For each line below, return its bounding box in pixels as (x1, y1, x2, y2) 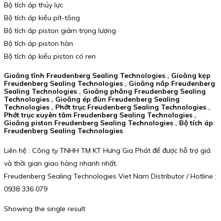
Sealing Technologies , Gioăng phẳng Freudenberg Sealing (4, 87, 206, 96)
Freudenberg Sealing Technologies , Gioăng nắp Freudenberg (4, 79, 215, 88)
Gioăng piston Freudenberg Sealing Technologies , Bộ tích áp (4, 118, 215, 128)
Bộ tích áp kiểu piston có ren (4, 51, 96, 61)
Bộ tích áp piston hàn (4, 38, 73, 48)
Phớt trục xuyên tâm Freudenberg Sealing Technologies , (4, 110, 196, 120)
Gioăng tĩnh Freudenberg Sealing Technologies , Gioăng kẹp (4, 71, 211, 80)
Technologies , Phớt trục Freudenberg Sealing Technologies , (4, 103, 210, 112)
